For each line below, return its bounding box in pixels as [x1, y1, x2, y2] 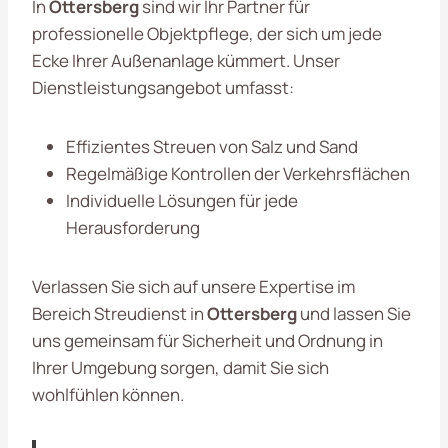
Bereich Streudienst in [32, 301, 207, 325]
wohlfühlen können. [32, 382, 184, 406]
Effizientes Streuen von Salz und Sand [66, 134, 358, 158]
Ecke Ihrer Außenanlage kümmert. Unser [32, 48, 340, 72]
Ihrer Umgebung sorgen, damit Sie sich [32, 355, 329, 379]
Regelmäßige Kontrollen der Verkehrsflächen [66, 161, 410, 185]
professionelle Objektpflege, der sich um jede [32, 21, 382, 45]
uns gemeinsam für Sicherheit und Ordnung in [32, 328, 383, 352]
